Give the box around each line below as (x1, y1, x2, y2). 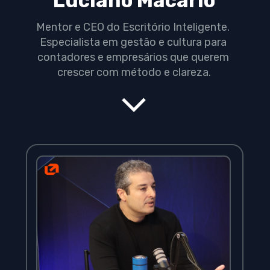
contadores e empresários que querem (37, 51, 229, 64)
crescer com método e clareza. (57, 66, 212, 80)
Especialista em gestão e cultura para (39, 36, 227, 49)
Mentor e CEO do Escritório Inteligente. (36, 20, 230, 34)
